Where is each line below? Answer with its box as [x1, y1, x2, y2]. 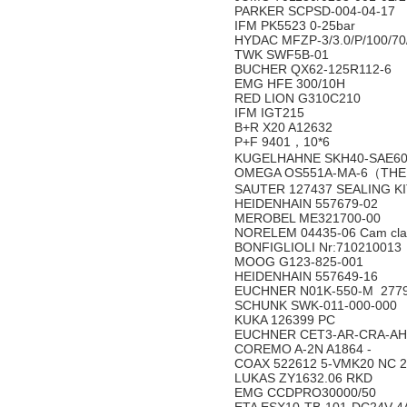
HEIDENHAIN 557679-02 [234, 196, 382, 211]
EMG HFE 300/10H [234, 76, 349, 91]
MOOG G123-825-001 [234, 254, 367, 269]
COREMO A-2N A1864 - [234, 342, 372, 356]
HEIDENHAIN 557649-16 [234, 269, 382, 283]
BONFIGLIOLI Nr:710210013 [234, 240, 405, 254]
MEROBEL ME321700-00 [234, 211, 384, 225]
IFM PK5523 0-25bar [234, 18, 359, 33]
